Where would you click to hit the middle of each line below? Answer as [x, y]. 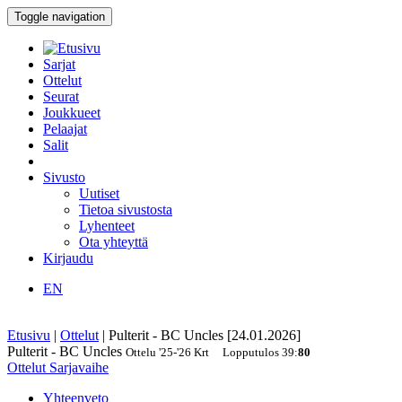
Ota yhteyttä [114, 242]
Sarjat [59, 64]
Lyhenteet [107, 226]
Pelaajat [65, 129]
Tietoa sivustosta [126, 210]
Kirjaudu [68, 258]
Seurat [61, 96]
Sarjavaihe [79, 367]
